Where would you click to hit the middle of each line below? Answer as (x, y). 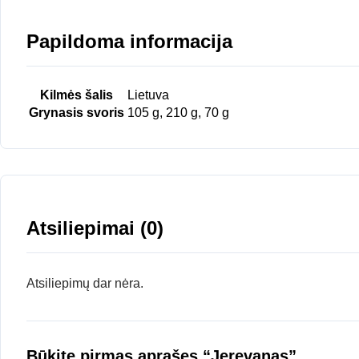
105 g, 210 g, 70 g (178, 112)
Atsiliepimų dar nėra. (85, 283)
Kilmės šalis (77, 95)
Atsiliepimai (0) (95, 228)
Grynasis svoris (77, 112)
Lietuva (148, 95)
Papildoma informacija (129, 41)
